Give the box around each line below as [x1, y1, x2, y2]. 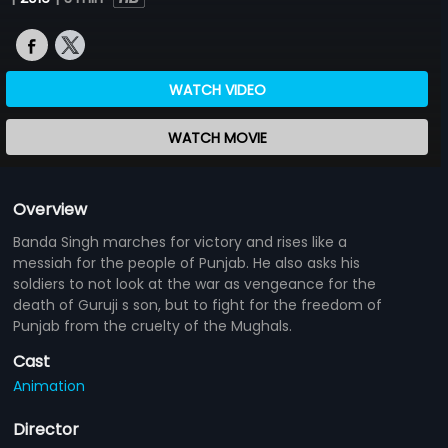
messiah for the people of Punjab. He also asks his [13, 252, 361, 273]
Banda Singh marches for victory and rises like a [13, 231, 348, 252]
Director [13, 417, 80, 441]
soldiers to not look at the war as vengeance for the [13, 273, 377, 294]
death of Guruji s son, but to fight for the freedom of [13, 294, 383, 315]
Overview [13, 197, 88, 221]
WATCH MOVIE [167, 127, 267, 148]
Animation [13, 375, 86, 396]
